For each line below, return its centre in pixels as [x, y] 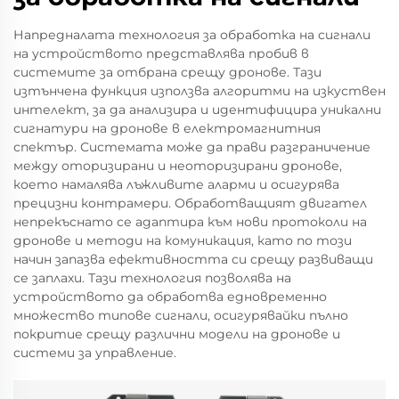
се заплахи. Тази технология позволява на [152, 278]
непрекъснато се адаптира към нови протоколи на [190, 222]
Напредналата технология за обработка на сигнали [192, 35]
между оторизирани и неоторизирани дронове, [178, 166]
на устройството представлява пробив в [161, 53]
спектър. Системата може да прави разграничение [192, 147]
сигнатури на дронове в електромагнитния [167, 128]
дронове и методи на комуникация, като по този [183, 240]
